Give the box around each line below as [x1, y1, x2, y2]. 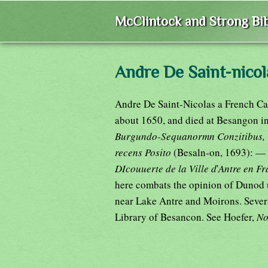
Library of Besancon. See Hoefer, [115, 209, 257, 224]
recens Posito [115, 145, 173, 159]
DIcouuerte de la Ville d [115, 161, 217, 175]
